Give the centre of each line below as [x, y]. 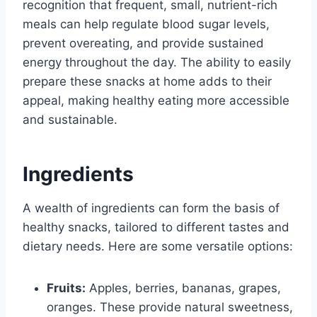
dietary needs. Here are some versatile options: [158, 247]
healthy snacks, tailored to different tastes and [156, 227]
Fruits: [66, 288]
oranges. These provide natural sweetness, [170, 307]
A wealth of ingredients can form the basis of [151, 208]
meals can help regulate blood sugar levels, [146, 24]
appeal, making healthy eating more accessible [156, 101]
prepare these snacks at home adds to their [147, 82]
